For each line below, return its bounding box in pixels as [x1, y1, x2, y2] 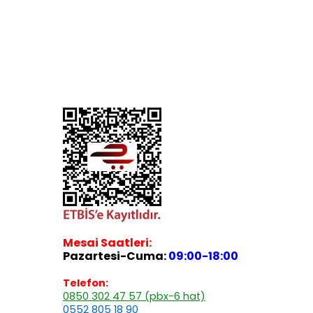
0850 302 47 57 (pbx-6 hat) [63, 289, 205, 303]
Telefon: [63, 276, 108, 290]
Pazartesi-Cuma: [63, 248, 168, 264]
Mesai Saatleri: [63, 235, 152, 251]
